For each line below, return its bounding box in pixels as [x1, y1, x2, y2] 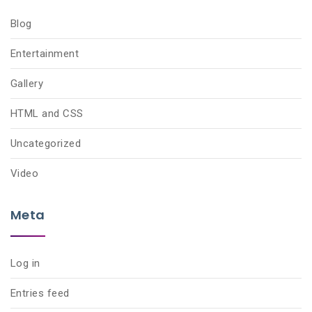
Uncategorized [10, 137, 81, 150]
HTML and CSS [10, 107, 84, 120]
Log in [10, 257, 40, 270]
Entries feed [10, 287, 70, 299]
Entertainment [10, 47, 79, 60]
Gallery [10, 77, 44, 90]
